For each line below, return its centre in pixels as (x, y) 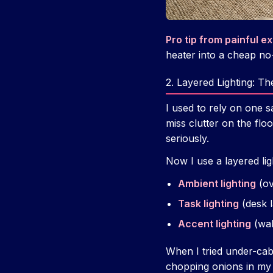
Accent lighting (214, 224)
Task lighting (208, 204)
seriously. (187, 139)
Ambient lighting (217, 184)
